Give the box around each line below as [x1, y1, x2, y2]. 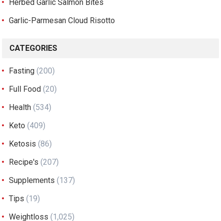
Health [9, 102, 32, 112]
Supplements [9, 175, 55, 185]
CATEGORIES [9, 43, 58, 53]
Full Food [9, 84, 41, 94]
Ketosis [9, 139, 37, 148]
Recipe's [9, 157, 39, 167]
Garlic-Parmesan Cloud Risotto [9, 15, 115, 25]
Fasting [9, 66, 35, 75]
